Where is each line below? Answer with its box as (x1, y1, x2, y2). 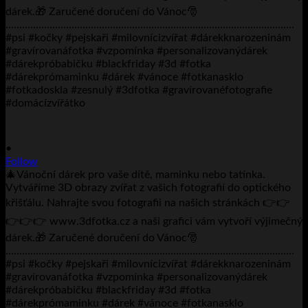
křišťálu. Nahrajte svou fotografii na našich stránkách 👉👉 (5, 197, 290, 208)
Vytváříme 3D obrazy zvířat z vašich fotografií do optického (5, 181, 291, 193)
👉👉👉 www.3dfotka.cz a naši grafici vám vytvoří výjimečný (5, 215, 302, 227)
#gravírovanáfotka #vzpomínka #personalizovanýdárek (5, 271, 267, 283)
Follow (5, 155, 38, 167)
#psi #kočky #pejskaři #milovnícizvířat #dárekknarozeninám (5, 258, 291, 269)
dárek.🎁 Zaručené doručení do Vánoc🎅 (5, 232, 198, 243)
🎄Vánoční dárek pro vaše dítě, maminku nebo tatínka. (5, 168, 265, 180)
